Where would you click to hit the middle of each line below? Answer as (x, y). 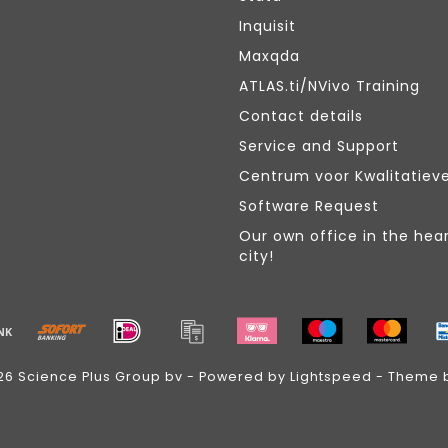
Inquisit (267, 26)
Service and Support (319, 146)
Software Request (309, 206)
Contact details (301, 116)
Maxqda (269, 56)
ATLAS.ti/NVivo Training (329, 86)
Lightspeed (331, 377)
